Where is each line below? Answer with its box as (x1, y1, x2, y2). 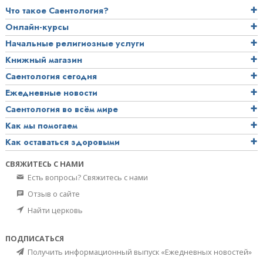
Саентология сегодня (5, 70, 97, 83)
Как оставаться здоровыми (5, 136, 120, 149)
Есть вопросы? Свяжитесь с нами (26, 172, 148, 183)
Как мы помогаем (5, 120, 77, 132)
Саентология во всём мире (5, 103, 118, 116)
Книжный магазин (5, 54, 82, 66)
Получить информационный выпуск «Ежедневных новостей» (26, 247, 252, 258)
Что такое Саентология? (5, 5, 109, 17)
